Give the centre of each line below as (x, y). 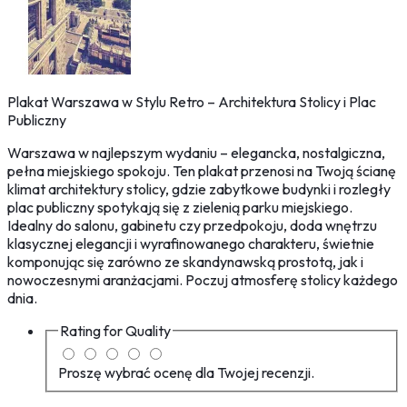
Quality (148, 331)
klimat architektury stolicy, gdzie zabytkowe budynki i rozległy (199, 189)
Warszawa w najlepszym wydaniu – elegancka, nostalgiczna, (196, 153)
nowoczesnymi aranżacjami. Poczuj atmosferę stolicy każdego (203, 280)
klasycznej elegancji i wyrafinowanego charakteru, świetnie (191, 244)
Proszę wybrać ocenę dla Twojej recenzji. (186, 372)
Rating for (93, 331)
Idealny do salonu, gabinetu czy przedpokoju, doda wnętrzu (192, 226)
